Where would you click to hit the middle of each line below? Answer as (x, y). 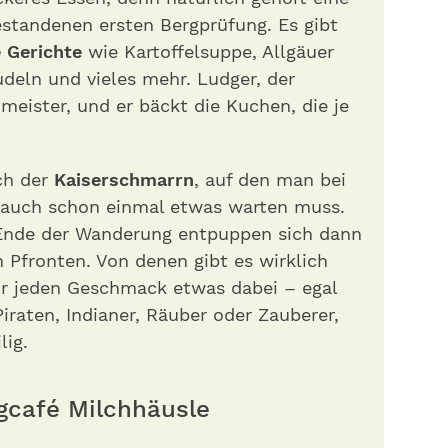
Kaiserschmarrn (124, 179)
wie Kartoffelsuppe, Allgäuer (208, 51)
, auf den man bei (270, 179)
